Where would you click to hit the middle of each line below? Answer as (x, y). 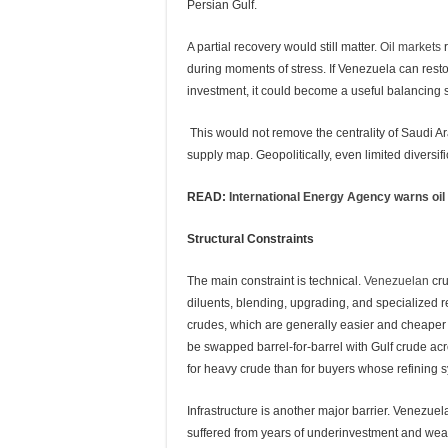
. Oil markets (407, 47)
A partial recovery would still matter (280, 47)
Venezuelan (395, 281)
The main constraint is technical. (274, 281)
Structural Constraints (250, 239)
